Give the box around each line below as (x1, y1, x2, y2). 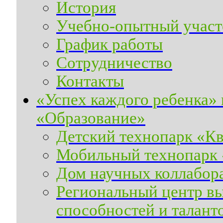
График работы (56, 35, 163, 53)
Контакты (56, 72, 124, 90)
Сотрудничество (56, 54, 172, 72)
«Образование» (36, 109, 145, 127)
